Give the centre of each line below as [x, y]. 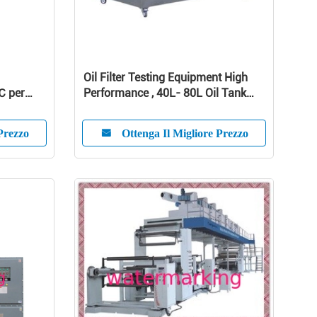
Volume [103, 109]
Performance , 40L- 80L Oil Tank [165, 93]
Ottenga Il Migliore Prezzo [185, 133]
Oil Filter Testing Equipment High [166, 77]
